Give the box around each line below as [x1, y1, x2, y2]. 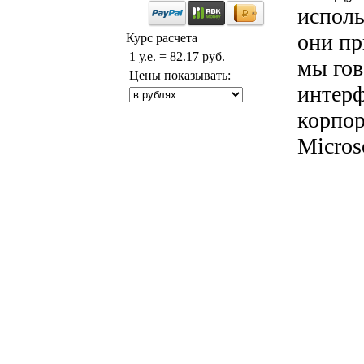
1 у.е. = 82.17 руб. [125, 50, 225, 63]
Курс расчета [125, 31, 197, 45]
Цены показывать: [125, 68, 231, 82]
